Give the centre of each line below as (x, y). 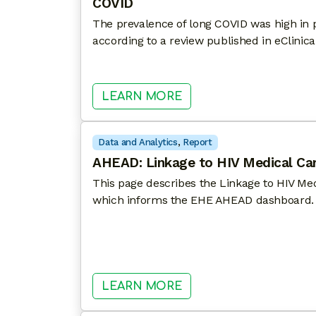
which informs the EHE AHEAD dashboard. (203, 200)
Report (197, 142)
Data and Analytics (138, 142)
